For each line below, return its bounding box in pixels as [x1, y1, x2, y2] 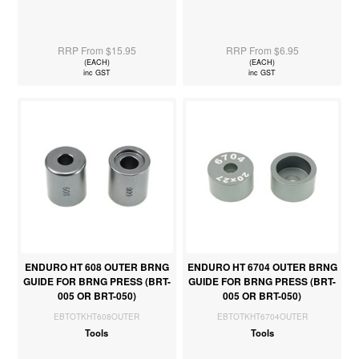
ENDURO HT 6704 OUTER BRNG [187, 259, 337, 274]
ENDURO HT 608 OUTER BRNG [24, 259, 169, 274]
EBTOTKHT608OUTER [54, 310, 140, 322]
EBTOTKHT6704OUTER [216, 310, 308, 322]
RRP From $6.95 [225, 42, 299, 57]
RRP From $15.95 [57, 42, 136, 57]
